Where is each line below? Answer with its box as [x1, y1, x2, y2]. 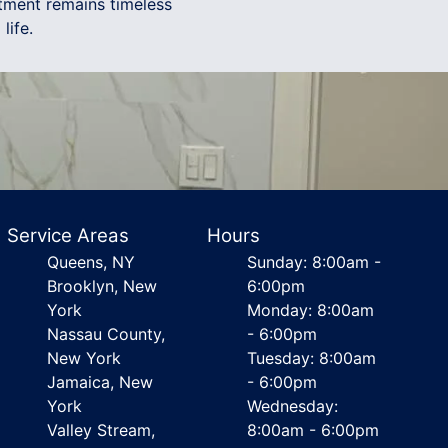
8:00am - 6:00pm [247, 420, 380, 440]
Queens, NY [46, 252, 135, 272]
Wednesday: [247, 396, 339, 416]
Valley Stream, [46, 420, 155, 440]
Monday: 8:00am [247, 300, 375, 320]
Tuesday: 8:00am [247, 348, 377, 368]
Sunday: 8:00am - [247, 252, 382, 272]
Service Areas [6, 224, 129, 247]
